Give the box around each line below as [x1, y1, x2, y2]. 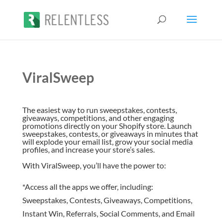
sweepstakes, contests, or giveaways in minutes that [22, 129, 198, 138]
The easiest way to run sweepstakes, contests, [22, 105, 177, 114]
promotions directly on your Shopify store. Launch [22, 121, 192, 130]
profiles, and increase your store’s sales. [22, 145, 155, 154]
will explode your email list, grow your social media [22, 137, 193, 146]
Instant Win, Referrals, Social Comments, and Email [22, 209, 195, 218]
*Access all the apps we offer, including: [22, 182, 153, 191]
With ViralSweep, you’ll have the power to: [22, 161, 166, 170]
